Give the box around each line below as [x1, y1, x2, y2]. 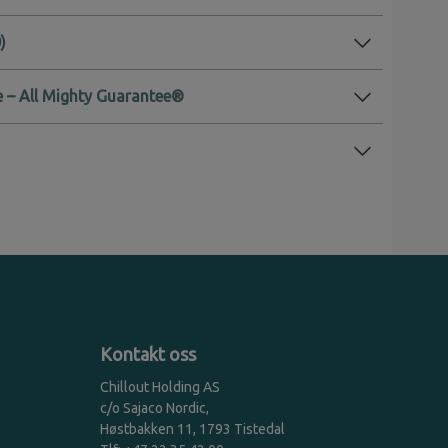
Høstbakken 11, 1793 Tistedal [100, 420, 285, 437]
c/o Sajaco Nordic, [100, 399, 209, 416]
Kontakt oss [100, 343, 196, 364]
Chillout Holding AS [100, 378, 220, 395]
